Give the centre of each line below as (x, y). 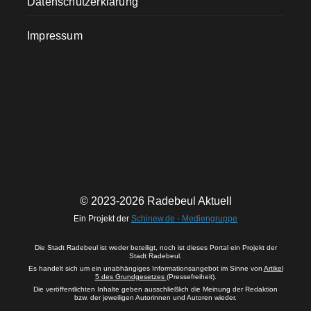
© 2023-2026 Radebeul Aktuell (155, 201)
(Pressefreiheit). (191, 277)
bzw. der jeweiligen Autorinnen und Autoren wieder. (155, 298)
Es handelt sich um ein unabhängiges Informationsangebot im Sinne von (146, 269)
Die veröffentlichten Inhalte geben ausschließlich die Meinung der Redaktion (155, 289)
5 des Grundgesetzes (131, 277)
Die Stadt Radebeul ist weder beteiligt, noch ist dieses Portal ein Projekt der (155, 248)
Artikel (273, 269)
